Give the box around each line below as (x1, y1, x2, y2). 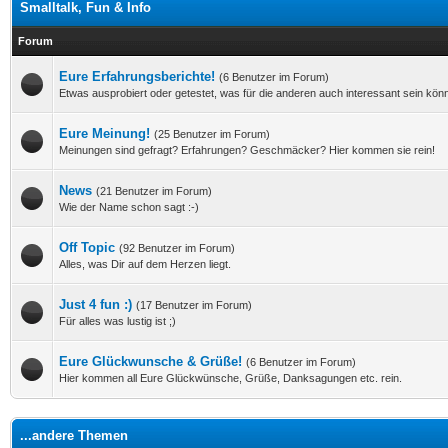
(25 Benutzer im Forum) (154, 128, 270, 140)
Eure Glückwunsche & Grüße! (59, 354, 242, 369)
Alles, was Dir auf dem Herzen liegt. (59, 258, 231, 270)
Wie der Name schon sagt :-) (59, 201, 199, 213)
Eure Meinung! (59, 126, 150, 141)
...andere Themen (20, 428, 128, 443)
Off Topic (59, 240, 115, 255)
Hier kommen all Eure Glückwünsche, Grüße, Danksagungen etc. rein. (59, 372, 402, 384)
